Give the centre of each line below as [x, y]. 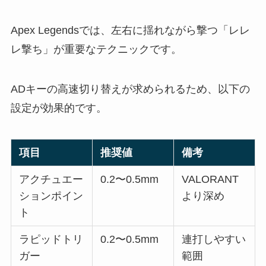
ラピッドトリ [51, 240]
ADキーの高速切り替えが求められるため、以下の [130, 89]
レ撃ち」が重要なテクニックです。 [96, 49]
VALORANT [210, 180]
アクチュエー [51, 180]
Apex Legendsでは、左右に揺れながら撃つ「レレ [130, 30]
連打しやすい [214, 240]
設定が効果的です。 [58, 108]
